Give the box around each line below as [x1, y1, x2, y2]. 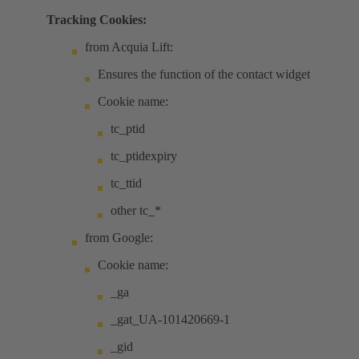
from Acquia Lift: [85, 40, 173, 54]
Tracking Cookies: [46, 13, 147, 27]
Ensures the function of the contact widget [98, 67, 310, 82]
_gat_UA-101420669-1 [111, 313, 230, 327]
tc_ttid [111, 176, 142, 191]
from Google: [85, 231, 153, 245]
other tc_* [111, 204, 161, 218]
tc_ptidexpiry [111, 149, 177, 163]
